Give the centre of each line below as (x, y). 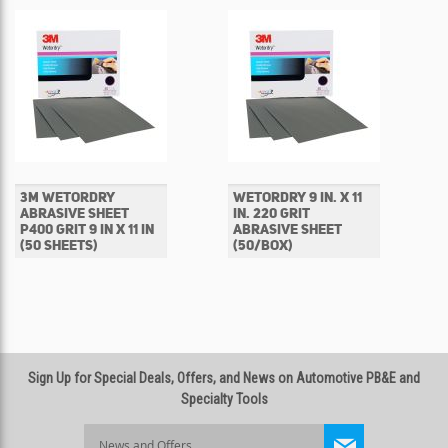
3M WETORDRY (67, 197)
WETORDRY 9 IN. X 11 (298, 197)
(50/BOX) (263, 245)
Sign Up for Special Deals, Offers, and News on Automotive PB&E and (224, 378)
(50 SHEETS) (58, 245)
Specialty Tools (224, 399)
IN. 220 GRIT (272, 213)
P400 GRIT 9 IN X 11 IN (87, 229)
